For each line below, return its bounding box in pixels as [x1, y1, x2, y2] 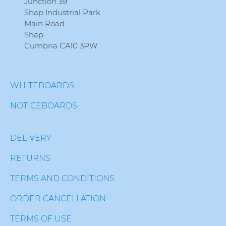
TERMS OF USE [10, 214, 72, 223]
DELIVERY [10, 133, 51, 143]
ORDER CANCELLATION [10, 194, 106, 203]
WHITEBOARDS [10, 81, 74, 90]
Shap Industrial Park [24, 8, 100, 17]
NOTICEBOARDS [10, 101, 77, 110]
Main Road [24, 19, 65, 28]
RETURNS [10, 153, 50, 163]
